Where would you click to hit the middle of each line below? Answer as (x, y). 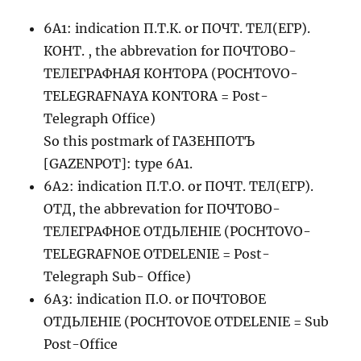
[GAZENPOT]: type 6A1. (118, 164)
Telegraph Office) (100, 119)
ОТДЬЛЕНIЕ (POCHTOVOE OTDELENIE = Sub (187, 322)
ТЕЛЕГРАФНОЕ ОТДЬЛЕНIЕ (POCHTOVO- (178, 232)
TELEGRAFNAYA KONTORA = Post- (156, 96)
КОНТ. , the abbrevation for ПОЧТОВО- (170, 51)
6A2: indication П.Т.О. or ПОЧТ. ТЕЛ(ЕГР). (179, 187)
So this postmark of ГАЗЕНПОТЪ (149, 141)
